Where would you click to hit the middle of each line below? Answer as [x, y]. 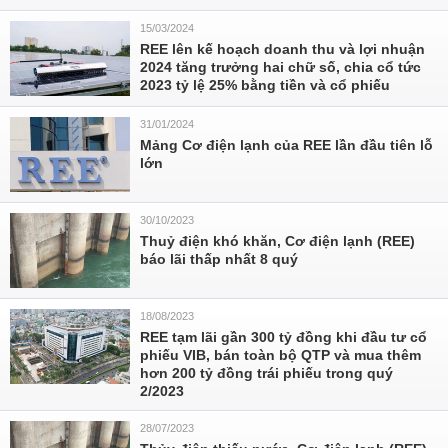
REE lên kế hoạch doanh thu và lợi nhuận [282, 49]
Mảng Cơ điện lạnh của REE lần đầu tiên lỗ [286, 145]
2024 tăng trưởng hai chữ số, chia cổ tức [280, 67]
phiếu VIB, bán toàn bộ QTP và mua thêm [280, 355]
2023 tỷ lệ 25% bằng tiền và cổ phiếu [265, 85]
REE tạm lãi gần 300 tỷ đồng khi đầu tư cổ [283, 337]
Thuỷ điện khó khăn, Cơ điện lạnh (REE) [277, 241]
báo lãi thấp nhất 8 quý [219, 259]
